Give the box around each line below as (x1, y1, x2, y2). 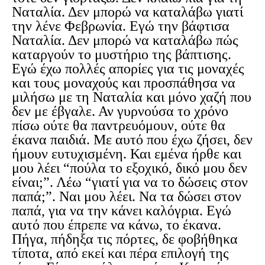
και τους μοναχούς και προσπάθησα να (12, 75, 235, 91)
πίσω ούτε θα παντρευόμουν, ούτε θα (12, 118, 225, 134)
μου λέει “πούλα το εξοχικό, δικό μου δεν (12, 160, 247, 176)
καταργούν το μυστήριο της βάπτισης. (12, 47, 231, 63)
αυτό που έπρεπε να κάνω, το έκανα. (12, 217, 221, 233)
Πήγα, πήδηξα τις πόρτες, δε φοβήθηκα (12, 231, 238, 247)
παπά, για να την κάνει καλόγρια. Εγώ (12, 203, 231, 219)
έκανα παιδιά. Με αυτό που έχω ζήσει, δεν (12, 132, 253, 148)
